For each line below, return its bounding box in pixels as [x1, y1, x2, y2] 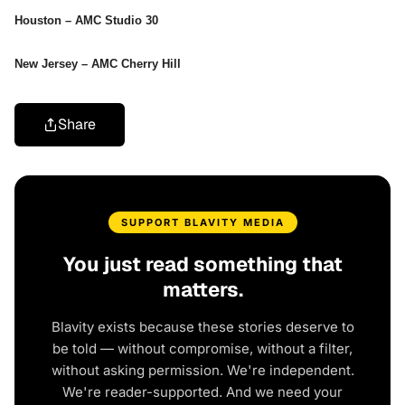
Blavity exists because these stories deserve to [51, 318, 354, 336]
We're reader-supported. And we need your [62, 383, 343, 401]
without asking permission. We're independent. [51, 362, 354, 380]
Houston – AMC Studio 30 [14, 14, 158, 28]
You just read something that [62, 251, 343, 278]
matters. [162, 277, 243, 303]
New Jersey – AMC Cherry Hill [14, 57, 181, 71]
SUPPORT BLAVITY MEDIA [120, 216, 285, 230]
